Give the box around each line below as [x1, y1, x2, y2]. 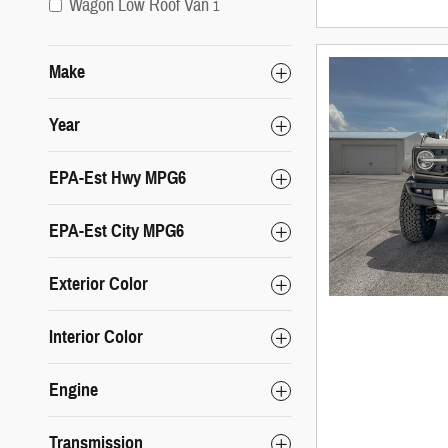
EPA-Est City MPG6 [49, 220, 184, 242]
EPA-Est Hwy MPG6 [49, 167, 186, 189]
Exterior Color [49, 273, 148, 295]
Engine [49, 379, 98, 401]
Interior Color [49, 326, 143, 348]
